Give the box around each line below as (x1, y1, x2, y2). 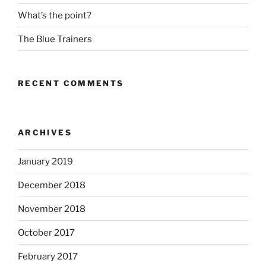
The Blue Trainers (18, 33, 92, 45)
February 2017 (18, 251, 78, 262)
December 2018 (18, 179, 85, 191)
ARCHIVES (18, 127, 72, 137)
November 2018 (18, 203, 85, 214)
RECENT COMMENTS (18, 78, 124, 88)
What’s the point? (18, 9, 91, 21)
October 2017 (18, 227, 75, 238)
